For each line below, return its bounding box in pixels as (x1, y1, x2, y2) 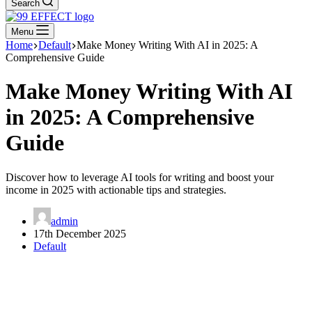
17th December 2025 (33, 227, 126, 240)
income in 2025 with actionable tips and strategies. (6, 183, 226, 196)
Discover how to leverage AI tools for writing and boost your (6, 171, 274, 183)
